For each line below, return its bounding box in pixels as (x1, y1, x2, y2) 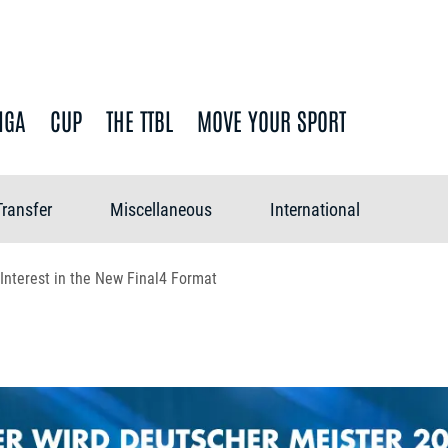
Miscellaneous (110, 199, 212, 220)
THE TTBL (106, 104, 174, 135)
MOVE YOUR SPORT (197, 104, 347, 135)
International (270, 199, 360, 220)
